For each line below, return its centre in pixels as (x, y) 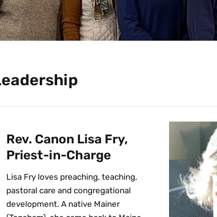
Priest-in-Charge (59, 155)
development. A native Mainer (63, 204)
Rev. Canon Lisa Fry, (67, 139)
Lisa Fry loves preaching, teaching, (72, 177)
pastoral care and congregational (69, 190)
